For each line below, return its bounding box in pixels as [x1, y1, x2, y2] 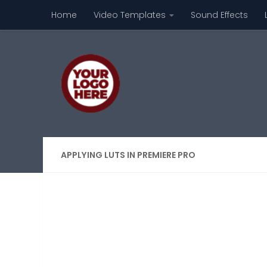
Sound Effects [191, 9, 248, 21]
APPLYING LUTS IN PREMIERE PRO [61, 149, 195, 161]
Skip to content [16, 11, 86, 23]
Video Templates [94, 9, 166, 21]
